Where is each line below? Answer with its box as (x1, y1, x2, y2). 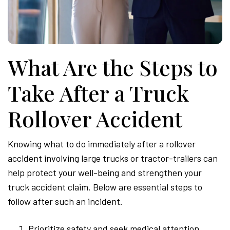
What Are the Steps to (8, 53, 218, 82)
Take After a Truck (8, 79, 189, 108)
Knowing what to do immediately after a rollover (8, 138, 196, 150)
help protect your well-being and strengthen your (8, 167, 202, 179)
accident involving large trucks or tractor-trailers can (8, 152, 218, 164)
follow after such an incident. (8, 196, 123, 207)
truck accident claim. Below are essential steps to (8, 181, 202, 193)
